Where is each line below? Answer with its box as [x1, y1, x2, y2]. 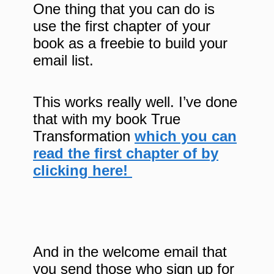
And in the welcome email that [33, 243, 227, 261]
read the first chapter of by [33, 145, 218, 162]
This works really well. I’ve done [33, 94, 237, 111]
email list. [33, 52, 94, 69]
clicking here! [33, 162, 132, 179]
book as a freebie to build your [33, 35, 228, 52]
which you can [135, 128, 237, 145]
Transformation [33, 128, 135, 145]
